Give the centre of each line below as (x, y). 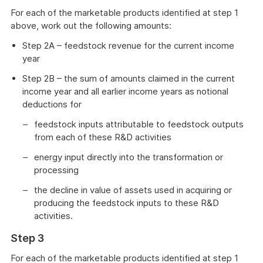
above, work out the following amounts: (91, 26)
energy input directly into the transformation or (129, 157)
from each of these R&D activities (103, 137)
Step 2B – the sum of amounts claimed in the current (129, 78)
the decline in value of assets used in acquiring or (133, 190)
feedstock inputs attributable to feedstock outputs (139, 124)
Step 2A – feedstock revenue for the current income (128, 45)
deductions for (57, 104)
